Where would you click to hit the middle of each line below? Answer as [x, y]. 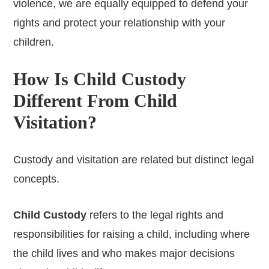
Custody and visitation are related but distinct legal [134, 159]
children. [34, 42]
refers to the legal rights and [157, 215]
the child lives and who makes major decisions [124, 253]
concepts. [37, 179]
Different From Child [95, 100]
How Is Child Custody [100, 79]
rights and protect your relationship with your [119, 23]
